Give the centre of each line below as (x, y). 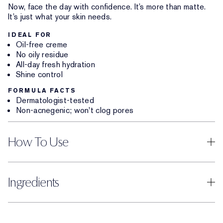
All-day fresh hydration (56, 64)
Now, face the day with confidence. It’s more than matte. (107, 7)
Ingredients (34, 182)
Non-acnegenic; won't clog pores (75, 110)
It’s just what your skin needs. (60, 17)
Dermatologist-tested (55, 100)
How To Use (38, 142)
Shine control (39, 74)
